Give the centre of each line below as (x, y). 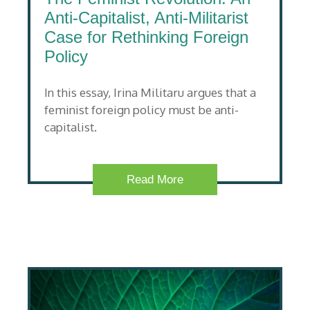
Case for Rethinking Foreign (146, 37)
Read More (155, 179)
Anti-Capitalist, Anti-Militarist (146, 17)
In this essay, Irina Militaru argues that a (150, 93)
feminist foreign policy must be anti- (142, 110)
